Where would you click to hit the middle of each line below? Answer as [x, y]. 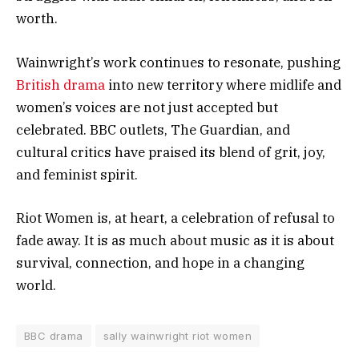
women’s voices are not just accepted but [147, 107]
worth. [37, 19]
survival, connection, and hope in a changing [160, 262]
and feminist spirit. [77, 174]
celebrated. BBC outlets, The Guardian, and [153, 129]
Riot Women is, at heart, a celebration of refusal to [175, 218]
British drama [61, 85]
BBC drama [54, 335]
